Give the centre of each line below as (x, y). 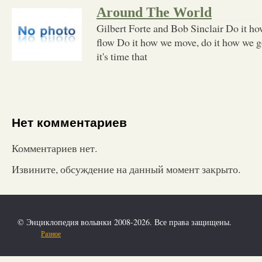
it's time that (122, 56)
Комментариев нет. (54, 148)
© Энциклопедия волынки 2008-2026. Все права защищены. (125, 222)
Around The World (154, 12)
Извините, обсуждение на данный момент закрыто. (126, 169)
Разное (51, 233)
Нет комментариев (69, 123)
